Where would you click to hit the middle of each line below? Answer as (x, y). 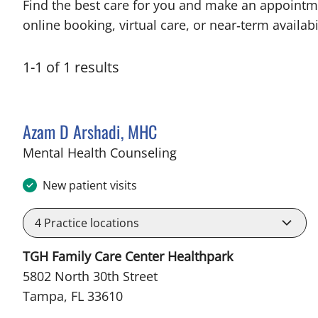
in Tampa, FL (214, 152)
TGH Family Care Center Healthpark (128, 256)
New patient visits (90, 185)
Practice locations (90, 223)
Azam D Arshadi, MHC (90, 131)
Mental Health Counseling (100, 153)
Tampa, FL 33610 (73, 296)
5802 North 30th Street (90, 276)
